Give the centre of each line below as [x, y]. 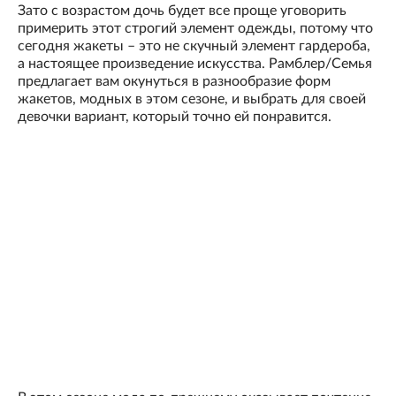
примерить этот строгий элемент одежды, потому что [195, 29]
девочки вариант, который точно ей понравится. [175, 117]
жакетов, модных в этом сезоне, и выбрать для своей [192, 99]
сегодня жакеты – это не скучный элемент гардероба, [194, 46]
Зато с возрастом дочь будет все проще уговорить [182, 11]
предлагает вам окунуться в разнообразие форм [174, 82]
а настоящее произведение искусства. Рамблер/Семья [195, 64]
